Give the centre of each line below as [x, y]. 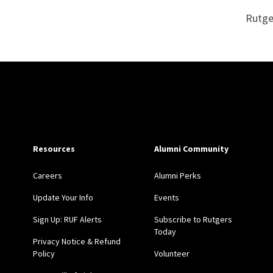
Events [167, 198]
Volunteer [172, 254]
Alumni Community [192, 149]
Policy [44, 254]
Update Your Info [63, 198]
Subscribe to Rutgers [193, 220]
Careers [47, 176]
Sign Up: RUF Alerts [67, 220]
